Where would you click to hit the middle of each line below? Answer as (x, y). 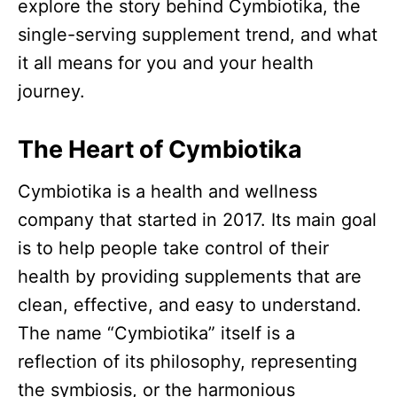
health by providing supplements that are (190, 277)
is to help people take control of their (173, 249)
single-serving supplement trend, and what (198, 35)
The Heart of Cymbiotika (160, 150)
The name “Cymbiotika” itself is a (156, 334)
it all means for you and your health (166, 63)
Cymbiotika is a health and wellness (167, 192)
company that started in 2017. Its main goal (197, 220)
